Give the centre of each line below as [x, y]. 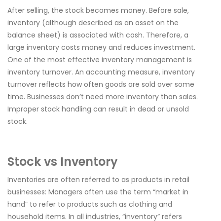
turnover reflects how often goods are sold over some [101, 84]
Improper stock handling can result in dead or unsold [98, 109]
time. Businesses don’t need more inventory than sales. [103, 97]
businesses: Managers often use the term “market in [98, 192]
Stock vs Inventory [63, 162]
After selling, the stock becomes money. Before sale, [98, 10]
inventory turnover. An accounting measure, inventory [101, 72]
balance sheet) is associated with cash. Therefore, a [98, 35]
